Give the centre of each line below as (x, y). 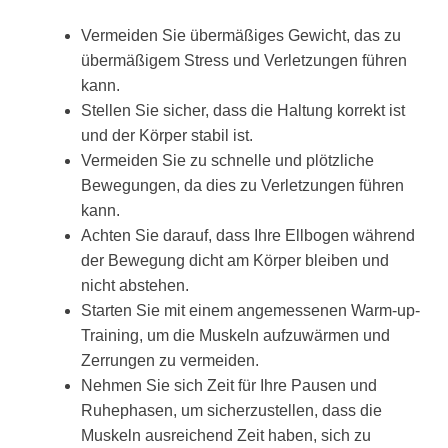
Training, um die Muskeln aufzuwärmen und (235, 335)
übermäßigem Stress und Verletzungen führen (244, 60)
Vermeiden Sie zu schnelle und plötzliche (227, 160)
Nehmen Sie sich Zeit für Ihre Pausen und (229, 385)
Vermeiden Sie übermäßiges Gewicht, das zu (241, 35)
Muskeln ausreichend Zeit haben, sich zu (226, 435)
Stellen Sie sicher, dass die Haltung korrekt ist (243, 110)
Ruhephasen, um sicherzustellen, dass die (231, 410)
